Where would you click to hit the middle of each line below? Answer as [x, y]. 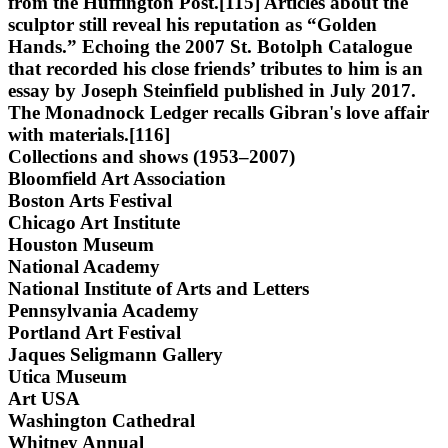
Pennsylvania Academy [103, 310]
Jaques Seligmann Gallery [115, 354]
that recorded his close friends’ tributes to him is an [215, 68]
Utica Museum [67, 376]
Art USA [44, 398]
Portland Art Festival [94, 332]
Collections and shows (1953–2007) [151, 156]
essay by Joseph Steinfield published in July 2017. [212, 90]
